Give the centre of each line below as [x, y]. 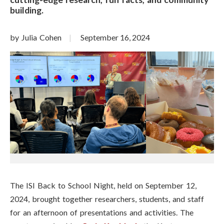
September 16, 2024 [115, 37]
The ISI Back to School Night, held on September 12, [103, 185]
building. [27, 10]
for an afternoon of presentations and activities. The [102, 212]
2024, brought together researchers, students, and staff [107, 199]
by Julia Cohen [36, 37]
